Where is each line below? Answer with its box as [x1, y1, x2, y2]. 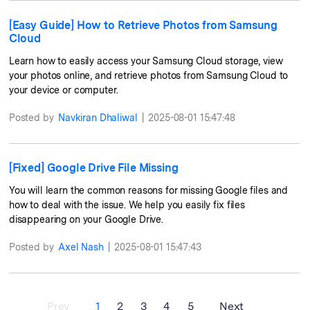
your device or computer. [8, 84, 118, 95]
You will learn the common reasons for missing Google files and [8, 184, 289, 196]
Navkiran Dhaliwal [57, 112, 138, 124]
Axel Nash [57, 241, 104, 253]
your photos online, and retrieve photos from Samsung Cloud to [8, 69, 289, 81]
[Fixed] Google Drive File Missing [8, 161, 179, 175]
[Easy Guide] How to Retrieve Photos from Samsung [8, 19, 278, 33]
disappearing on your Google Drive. [8, 213, 164, 225]
